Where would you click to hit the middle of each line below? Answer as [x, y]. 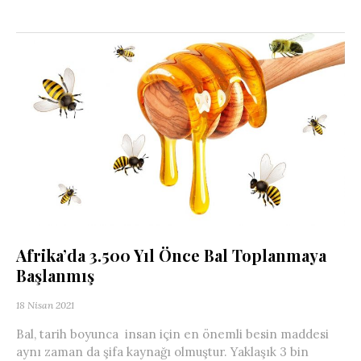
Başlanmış [55, 275]
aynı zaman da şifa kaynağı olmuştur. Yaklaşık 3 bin [162, 351]
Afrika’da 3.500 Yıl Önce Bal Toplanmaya [171, 255]
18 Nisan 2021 [45, 305]
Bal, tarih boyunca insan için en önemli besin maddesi [172, 334]
